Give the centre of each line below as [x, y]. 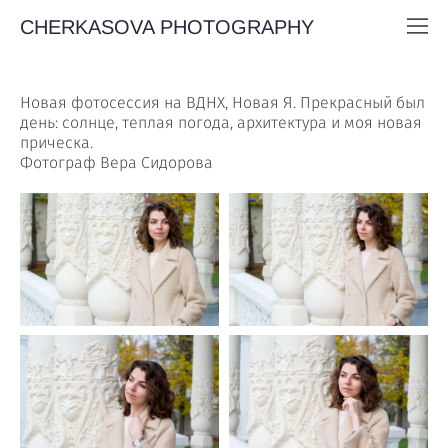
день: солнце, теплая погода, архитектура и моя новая [221, 123]
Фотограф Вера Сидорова [116, 163]
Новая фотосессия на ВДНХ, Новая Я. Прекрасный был [222, 103]
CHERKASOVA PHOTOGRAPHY [167, 26]
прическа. [56, 143]
